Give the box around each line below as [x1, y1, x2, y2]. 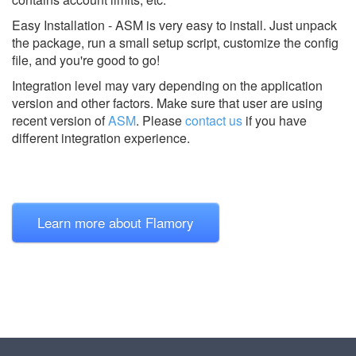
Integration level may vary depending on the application [12, 75, 323, 95]
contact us [185, 110, 242, 130]
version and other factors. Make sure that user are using [12, 93, 323, 112]
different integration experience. [12, 128, 190, 147]
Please [139, 110, 185, 130]
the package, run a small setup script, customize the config [12, 33, 339, 52]
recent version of [12, 110, 108, 130]
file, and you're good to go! [12, 50, 160, 69]
